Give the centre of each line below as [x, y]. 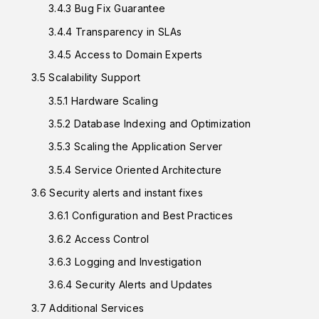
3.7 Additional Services [88, 308]
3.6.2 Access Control [99, 239]
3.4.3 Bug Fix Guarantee [107, 9]
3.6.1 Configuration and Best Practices [141, 216]
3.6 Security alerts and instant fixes [117, 193]
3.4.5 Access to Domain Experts [126, 55]
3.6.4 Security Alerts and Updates [131, 285]
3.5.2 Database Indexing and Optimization [150, 124]
